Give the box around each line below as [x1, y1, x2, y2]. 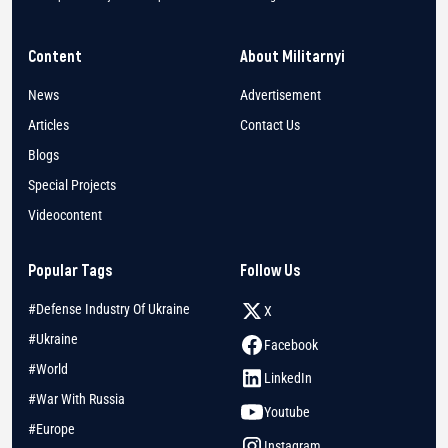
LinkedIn [264, 370, 312, 387]
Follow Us [240, 260, 300, 280]
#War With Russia [28, 391, 125, 408]
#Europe [28, 421, 75, 438]
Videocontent [28, 207, 102, 224]
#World [28, 361, 68, 378]
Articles [28, 117, 69, 134]
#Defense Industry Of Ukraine [28, 301, 190, 318]
